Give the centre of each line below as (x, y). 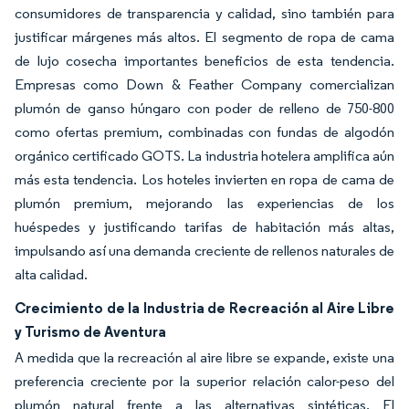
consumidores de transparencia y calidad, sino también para (204, 13)
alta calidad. (51, 274)
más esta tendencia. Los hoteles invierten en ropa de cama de (204, 179)
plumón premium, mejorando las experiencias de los (204, 203)
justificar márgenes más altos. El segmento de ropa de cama (204, 37)
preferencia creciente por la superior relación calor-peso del (204, 381)
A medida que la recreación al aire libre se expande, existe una (204, 357)
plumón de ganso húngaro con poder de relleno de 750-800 (204, 108)
